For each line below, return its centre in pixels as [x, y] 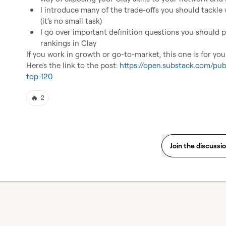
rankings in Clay [68, 43]
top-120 [39, 76]
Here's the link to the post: [73, 65]
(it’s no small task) [71, 21]
